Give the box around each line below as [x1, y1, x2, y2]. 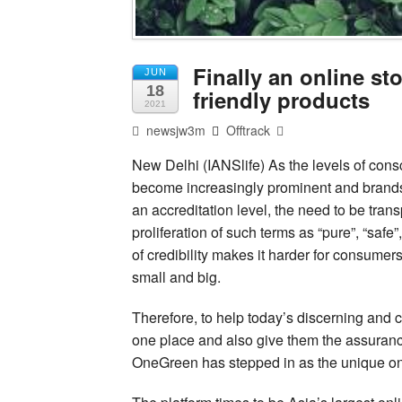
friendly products [193, 84, 370, 116]
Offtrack [226, 121, 271, 140]
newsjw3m [143, 121, 206, 140]
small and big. [132, 267, 221, 288]
